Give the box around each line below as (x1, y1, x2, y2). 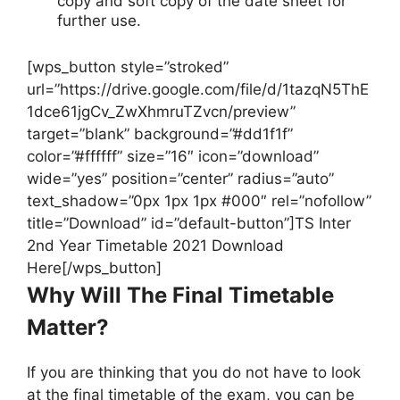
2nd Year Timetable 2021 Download (27, 237, 284, 255)
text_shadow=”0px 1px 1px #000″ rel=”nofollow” (27, 192, 371, 211)
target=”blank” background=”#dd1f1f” (27, 125, 293, 144)
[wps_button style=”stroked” (27, 58, 229, 77)
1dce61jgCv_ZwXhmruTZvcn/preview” (27, 103, 296, 121)
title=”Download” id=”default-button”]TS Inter (27, 214, 351, 233)
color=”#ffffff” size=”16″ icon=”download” (27, 147, 319, 166)
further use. (57, 11, 141, 29)
